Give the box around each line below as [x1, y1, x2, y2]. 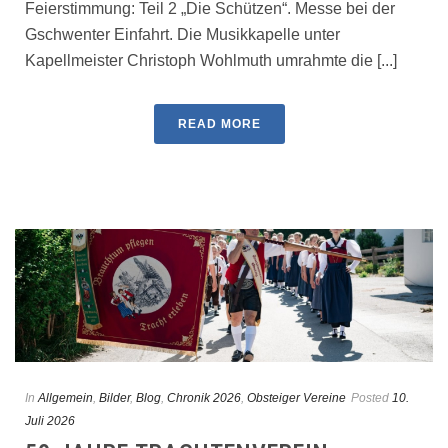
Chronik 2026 [167, 391, 241, 406]
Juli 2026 [25, 414, 75, 429]
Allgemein [38, 391, 93, 406]
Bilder [99, 391, 130, 406]
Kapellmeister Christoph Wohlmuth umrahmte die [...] [25, 52, 397, 70]
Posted [351, 391, 389, 406]
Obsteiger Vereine [247, 391, 346, 406]
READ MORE [177, 117, 261, 132]
